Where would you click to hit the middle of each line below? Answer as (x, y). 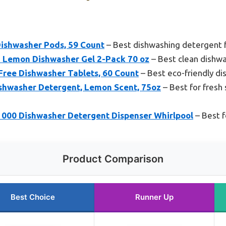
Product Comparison (113, 159)
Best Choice (33, 197)
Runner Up (154, 197)
